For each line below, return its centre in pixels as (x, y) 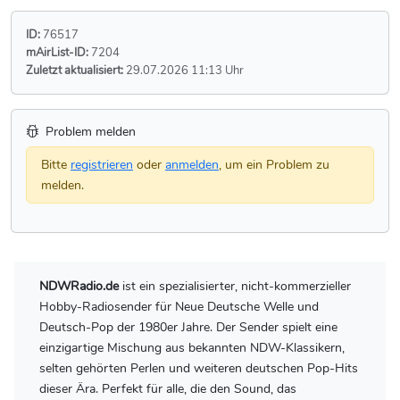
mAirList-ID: (57, 52)
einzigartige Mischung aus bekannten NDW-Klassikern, (192, 347)
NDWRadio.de (79, 285)
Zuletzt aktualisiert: (75, 70)
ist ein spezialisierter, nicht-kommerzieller (235, 285)
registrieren (102, 164)
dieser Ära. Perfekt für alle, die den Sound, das (168, 388)
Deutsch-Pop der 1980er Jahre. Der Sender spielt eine (188, 326)
